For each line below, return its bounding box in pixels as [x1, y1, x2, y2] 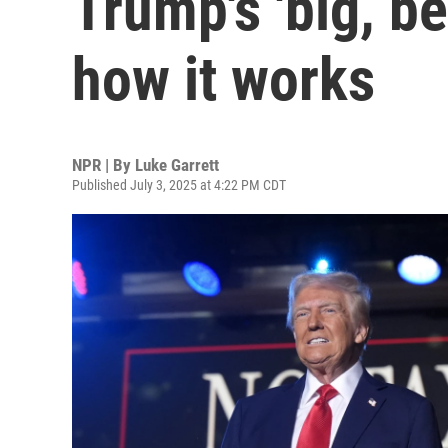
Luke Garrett [135, 155, 219, 175]
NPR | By [72, 155, 135, 175]
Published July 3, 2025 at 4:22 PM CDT [72, 177, 286, 193]
